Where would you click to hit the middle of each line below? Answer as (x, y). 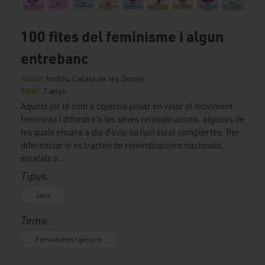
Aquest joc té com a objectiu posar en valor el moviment (127, 106)
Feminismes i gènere (69, 239)
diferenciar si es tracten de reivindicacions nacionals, (122, 145)
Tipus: (35, 175)
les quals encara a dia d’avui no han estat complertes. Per (130, 132)
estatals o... (43, 158)
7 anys (54, 91)
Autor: (33, 78)
